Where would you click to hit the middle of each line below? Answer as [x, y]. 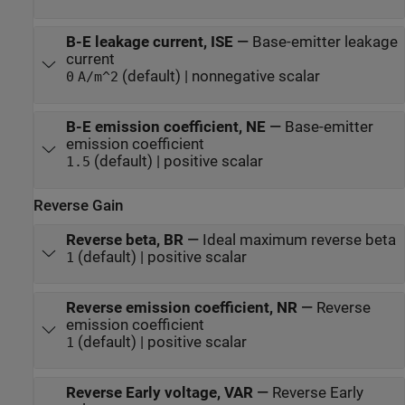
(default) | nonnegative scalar [219, 77]
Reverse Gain [78, 205]
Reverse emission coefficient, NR [181, 308]
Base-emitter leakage [325, 42]
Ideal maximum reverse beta [299, 240]
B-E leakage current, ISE [149, 42]
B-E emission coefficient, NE [165, 127]
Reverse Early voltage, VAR [159, 393]
